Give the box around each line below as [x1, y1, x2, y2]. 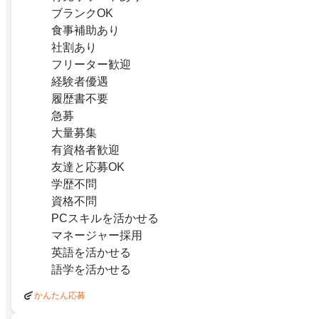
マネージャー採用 [51, 229, 142, 242]
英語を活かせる [51, 246, 131, 259]
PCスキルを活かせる [51, 212, 159, 225]
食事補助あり [51, 24, 120, 37]
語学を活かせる [51, 263, 131, 276]
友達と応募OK [51, 161, 125, 174]
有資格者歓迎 [51, 144, 120, 157]
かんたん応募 [34, 291, 85, 301]
